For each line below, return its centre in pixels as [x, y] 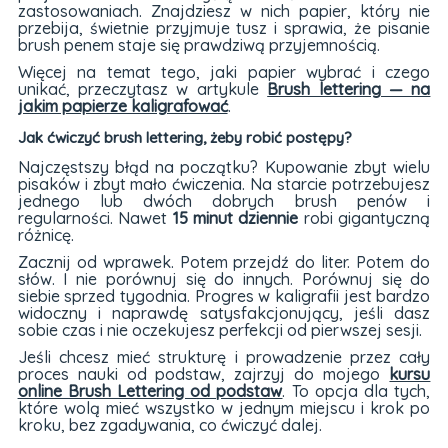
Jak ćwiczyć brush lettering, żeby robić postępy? [184, 138]
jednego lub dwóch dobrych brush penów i [224, 200]
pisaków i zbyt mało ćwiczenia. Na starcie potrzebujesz [224, 183]
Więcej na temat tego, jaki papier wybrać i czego [224, 72]
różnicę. [45, 234]
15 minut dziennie [235, 217]
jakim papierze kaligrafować [122, 106]
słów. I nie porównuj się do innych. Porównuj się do [224, 278]
